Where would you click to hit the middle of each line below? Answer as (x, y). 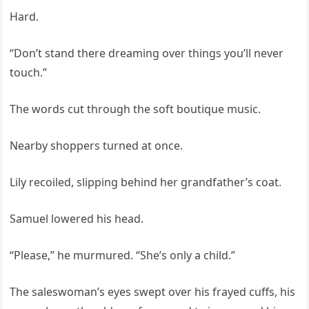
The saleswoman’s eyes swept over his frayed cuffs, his (153, 292)
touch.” (29, 73)
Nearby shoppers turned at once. (97, 146)
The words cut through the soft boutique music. (136, 109)
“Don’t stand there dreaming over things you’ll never (147, 53)
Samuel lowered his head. (77, 219)
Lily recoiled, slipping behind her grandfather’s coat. (146, 182)
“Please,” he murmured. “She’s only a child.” (123, 256)
